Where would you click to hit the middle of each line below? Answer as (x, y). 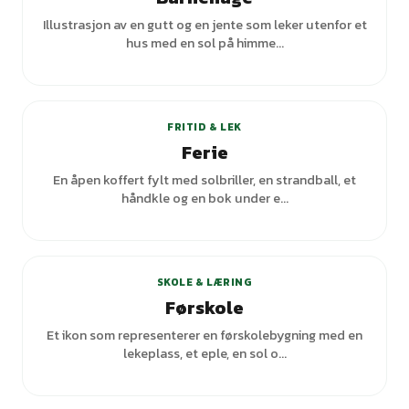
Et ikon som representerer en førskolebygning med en (204, 335)
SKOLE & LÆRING (204, 282)
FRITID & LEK (204, 127)
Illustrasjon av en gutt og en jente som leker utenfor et (204, 25)
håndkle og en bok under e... (204, 198)
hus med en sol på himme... (204, 43)
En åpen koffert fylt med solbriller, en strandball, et (204, 180)
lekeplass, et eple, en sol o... (204, 353)
